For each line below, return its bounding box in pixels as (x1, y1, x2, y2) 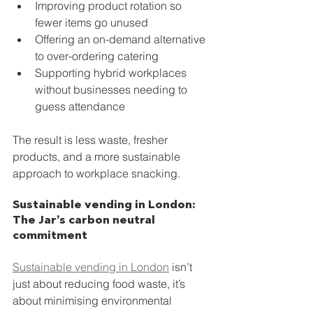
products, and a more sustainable (13, 150, 183, 163)
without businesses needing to (35, 82, 190, 96)
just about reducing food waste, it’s (13, 277, 188, 291)
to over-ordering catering (35, 49, 159, 63)
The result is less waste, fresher (13, 133, 170, 147)
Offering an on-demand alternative (35, 32, 208, 46)
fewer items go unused (35, 15, 148, 29)
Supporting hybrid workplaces (35, 66, 189, 80)
